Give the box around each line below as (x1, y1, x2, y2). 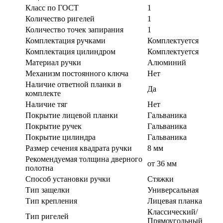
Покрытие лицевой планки (25, 111, 118, 120)
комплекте (25, 89, 61, 98)
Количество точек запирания (25, 25, 123, 34)
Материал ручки (25, 58, 81, 67)
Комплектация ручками (25, 36, 106, 45)
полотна (25, 164, 53, 173)
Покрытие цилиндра (25, 133, 96, 142)
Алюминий (147, 58, 186, 67)
